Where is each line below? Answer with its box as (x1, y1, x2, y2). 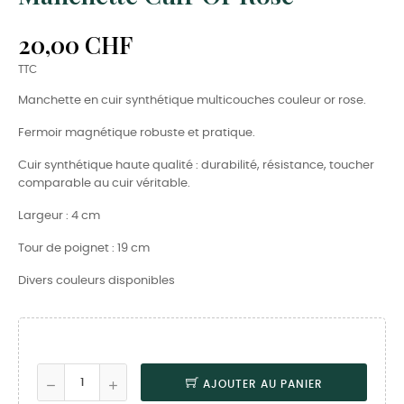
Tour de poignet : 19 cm (18, 243, 150, 255)
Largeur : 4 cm (18, 210, 100, 223)
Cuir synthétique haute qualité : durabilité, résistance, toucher (18, 160, 374, 172)
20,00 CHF (18, 29, 133, 61)
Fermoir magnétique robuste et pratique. (18, 127, 255, 140)
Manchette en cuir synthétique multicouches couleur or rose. (18, 95, 366, 107)
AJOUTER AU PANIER (202, 379, 323, 390)
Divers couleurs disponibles (18, 275, 175, 288)
